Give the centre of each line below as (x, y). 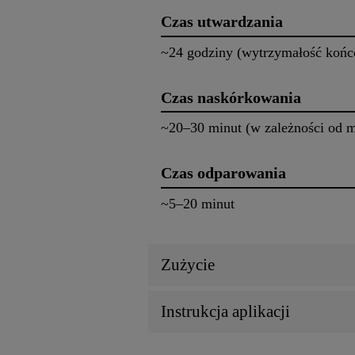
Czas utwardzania (222, 22)
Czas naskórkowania (231, 97)
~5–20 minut (198, 204)
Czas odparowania (223, 173)
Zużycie (188, 265)
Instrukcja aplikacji (225, 312)
